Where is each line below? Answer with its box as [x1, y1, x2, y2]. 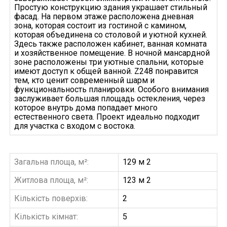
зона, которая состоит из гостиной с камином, [14, 21, 186, 31]
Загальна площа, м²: [14, 157, 89, 167]
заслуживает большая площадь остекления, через [14, 94, 205, 104]
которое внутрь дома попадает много [14, 103, 158, 113]
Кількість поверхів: [14, 194, 88, 204]
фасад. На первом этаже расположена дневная [14, 12, 194, 22]
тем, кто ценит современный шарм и [14, 75, 155, 86]
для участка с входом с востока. [14, 121, 135, 131]
